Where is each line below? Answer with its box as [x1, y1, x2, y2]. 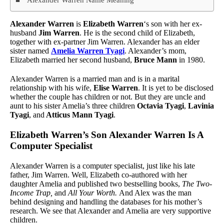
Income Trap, [10, 188, 52, 197]
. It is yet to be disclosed [138, 83, 213, 92]
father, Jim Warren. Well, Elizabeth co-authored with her [10, 170, 187, 179]
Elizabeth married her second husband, [10, 55, 134, 64]
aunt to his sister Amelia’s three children [10, 101, 137, 110]
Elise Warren [93, 83, 138, 92]
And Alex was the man [119, 188, 191, 197]
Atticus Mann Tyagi [44, 110, 113, 119]
